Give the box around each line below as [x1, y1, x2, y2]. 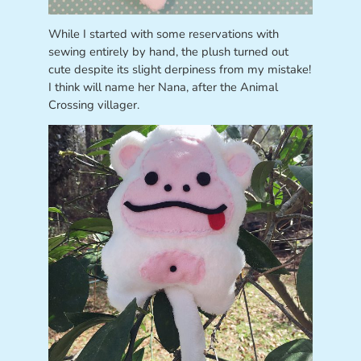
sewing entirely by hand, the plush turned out [48, 44, 288, 60]
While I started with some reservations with [48, 26, 279, 43]
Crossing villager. [48, 97, 139, 114]
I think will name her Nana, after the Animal [48, 79, 278, 96]
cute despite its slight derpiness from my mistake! [48, 61, 311, 78]
